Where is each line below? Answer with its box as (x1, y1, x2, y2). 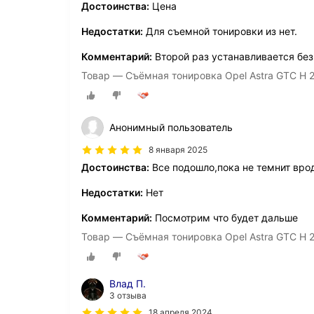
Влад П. (109, 278, 146, 290)
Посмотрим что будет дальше (152, 212, 298, 224)
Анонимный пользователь (109, 121, 233, 134)
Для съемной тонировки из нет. (143, 25, 297, 37)
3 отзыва (109, 290, 146, 301)
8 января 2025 (149, 144, 207, 156)
